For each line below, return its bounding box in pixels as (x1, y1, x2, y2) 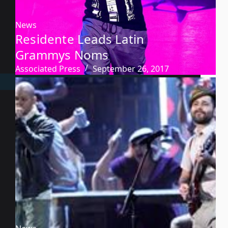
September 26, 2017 (93, 63, 169, 74)
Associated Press (15, 63, 80, 74)
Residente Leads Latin (15, 30, 145, 47)
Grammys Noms (15, 46, 109, 63)
